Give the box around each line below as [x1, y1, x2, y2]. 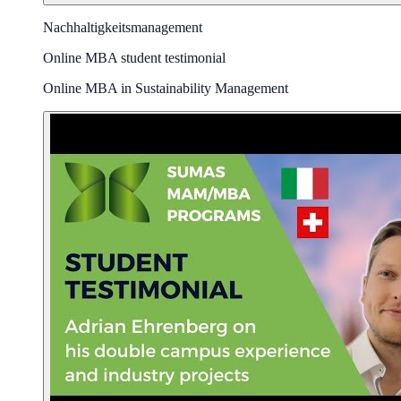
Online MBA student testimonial [43, 49, 226, 65]
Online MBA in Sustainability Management [43, 80, 288, 96]
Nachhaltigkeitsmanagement [43, 19, 202, 35]
